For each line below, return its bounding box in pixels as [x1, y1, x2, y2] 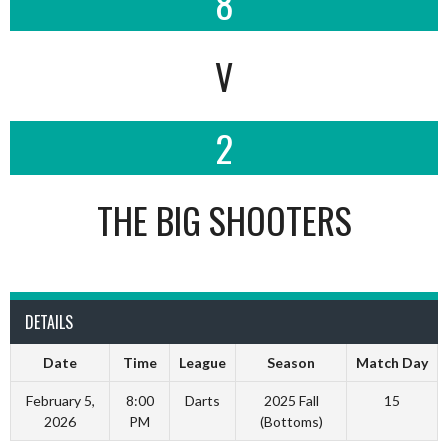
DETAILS [25, 310, 73, 334]
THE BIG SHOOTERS [96, 193, 352, 246]
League [179, 354, 226, 371]
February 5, [25, 392, 95, 409]
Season [267, 354, 315, 371]
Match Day [356, 354, 428, 371]
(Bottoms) [259, 413, 323, 430]
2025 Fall [263, 392, 319, 409]
